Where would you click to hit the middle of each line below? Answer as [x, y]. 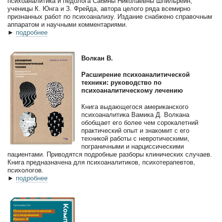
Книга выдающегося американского [135, 107]
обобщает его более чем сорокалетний [140, 123]
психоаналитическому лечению [132, 91]
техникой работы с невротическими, [135, 139]
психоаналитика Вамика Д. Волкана [135, 115]
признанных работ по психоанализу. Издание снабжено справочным [110, 16]
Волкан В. [97, 58]
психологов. [26, 170]
